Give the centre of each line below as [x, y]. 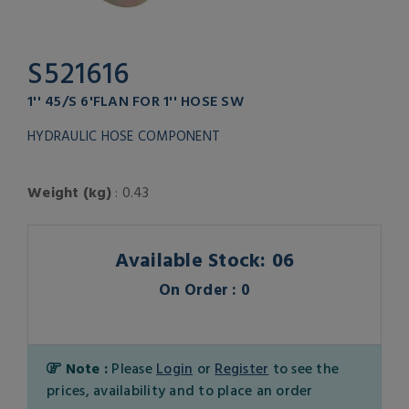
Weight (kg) [69, 192]
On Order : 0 [204, 289]
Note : [87, 368]
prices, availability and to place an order [180, 390]
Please [134, 368]
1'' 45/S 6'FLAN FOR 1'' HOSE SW [136, 101]
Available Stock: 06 [204, 259]
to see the [304, 368]
